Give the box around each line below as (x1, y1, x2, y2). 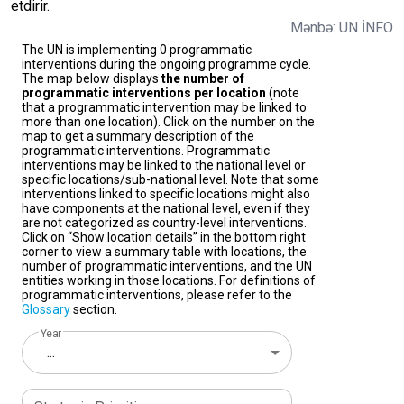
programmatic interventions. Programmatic (22, 143, 270, 159)
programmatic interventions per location (22, 86, 266, 101)
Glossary (22, 302, 70, 317)
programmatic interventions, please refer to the (22, 288, 292, 303)
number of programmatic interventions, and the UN (22, 259, 312, 274)
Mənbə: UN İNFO (290, 19, 393, 37)
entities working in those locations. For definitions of (22, 273, 316, 289)
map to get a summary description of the (22, 129, 254, 144)
